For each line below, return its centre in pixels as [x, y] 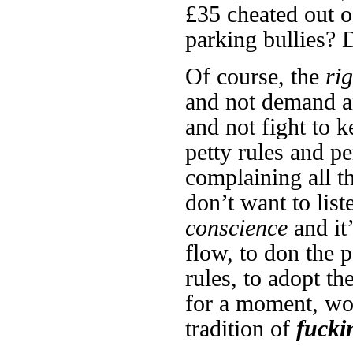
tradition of [241, 328]
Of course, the [255, 76]
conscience [236, 227]
